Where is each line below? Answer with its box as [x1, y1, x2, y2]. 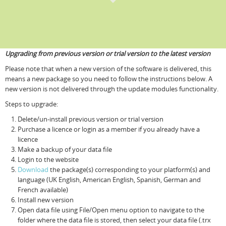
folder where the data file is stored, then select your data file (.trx [18, 215, 211, 224]
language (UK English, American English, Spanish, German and [18, 175, 201, 184]
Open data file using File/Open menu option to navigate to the [18, 205, 204, 214]
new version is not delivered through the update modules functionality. [5, 84, 218, 93]
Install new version [18, 195, 74, 204]
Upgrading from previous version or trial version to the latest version [5, 49, 210, 58]
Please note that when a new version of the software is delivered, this [5, 64, 211, 73]
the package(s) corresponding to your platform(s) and [48, 165, 210, 174]
